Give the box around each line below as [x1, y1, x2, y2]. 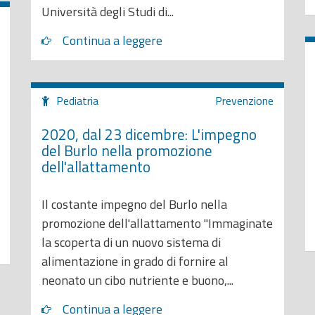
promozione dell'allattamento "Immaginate [41, 214, 273, 233]
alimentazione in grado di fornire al [41, 252, 229, 271]
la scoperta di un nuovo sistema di [41, 233, 221, 252]
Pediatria [56, 92, 98, 109]
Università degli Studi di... [41, 2, 174, 21]
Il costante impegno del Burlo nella [41, 195, 227, 214]
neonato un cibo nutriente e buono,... [41, 271, 233, 290]
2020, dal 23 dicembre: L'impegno [41, 122, 257, 146]
